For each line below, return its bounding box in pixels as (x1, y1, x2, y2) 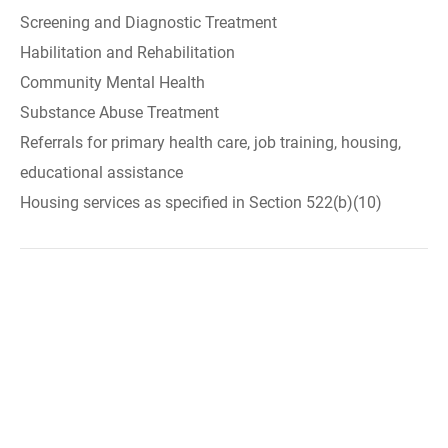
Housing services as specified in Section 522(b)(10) (20, 193, 382, 212)
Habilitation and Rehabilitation (20, 43, 235, 62)
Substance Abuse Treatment (20, 103, 219, 122)
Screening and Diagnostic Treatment (20, 13, 277, 32)
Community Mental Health (20, 73, 205, 92)
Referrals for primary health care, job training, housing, (20, 133, 401, 152)
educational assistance (20, 163, 183, 182)
